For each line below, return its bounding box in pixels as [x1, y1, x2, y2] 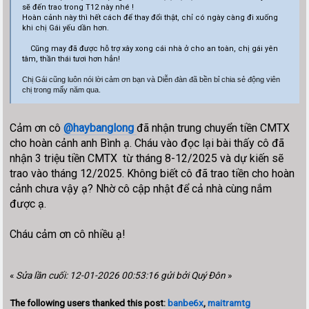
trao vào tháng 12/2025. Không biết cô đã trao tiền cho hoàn [10, 167, 295, 181]
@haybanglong [63, 121, 137, 135]
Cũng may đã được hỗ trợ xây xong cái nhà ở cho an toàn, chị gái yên [21, 43, 278, 53]
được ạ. [10, 197, 47, 211]
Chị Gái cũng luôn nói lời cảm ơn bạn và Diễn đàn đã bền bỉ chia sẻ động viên [21, 74, 280, 83]
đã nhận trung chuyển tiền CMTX [137, 121, 290, 135]
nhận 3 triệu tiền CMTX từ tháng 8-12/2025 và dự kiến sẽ [10, 152, 284, 166]
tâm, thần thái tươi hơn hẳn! [21, 54, 120, 63]
